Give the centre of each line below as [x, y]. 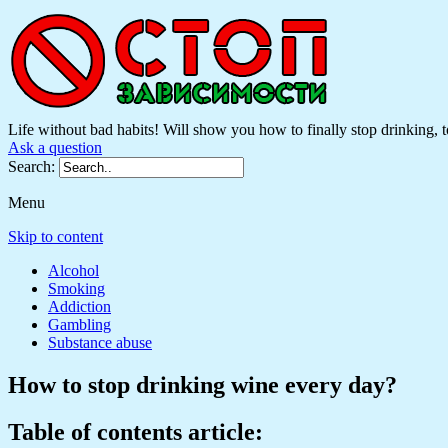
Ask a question [55, 147]
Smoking [76, 288]
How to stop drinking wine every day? [202, 384]
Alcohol [73, 270]
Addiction [79, 306]
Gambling [79, 324]
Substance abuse [100, 342]
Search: [33, 166]
